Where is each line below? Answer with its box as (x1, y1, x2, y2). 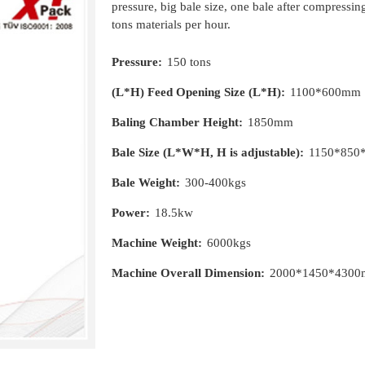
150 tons (167, 55, 212, 68)
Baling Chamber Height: (112, 116, 244, 129)
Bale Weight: (112, 176, 181, 189)
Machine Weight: (112, 236, 203, 249)
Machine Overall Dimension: (112, 266, 266, 279)
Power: (112, 206, 151, 219)
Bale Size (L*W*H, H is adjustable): (112, 146, 305, 159)
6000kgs (207, 236, 252, 249)
